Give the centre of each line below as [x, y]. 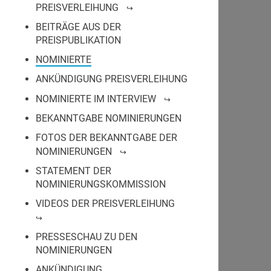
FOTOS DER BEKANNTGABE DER [106, 138]
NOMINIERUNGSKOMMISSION [101, 184]
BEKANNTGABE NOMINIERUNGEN [109, 118]
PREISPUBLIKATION [78, 40]
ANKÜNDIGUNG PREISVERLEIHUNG [112, 79]
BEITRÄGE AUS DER [78, 27]
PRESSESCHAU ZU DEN [87, 237]
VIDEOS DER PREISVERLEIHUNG [105, 204]
